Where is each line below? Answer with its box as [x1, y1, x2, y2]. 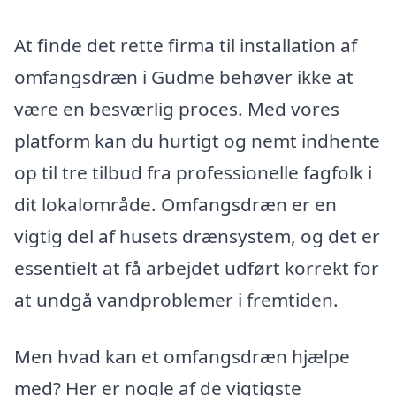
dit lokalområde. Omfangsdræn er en [14, 191, 337, 217]
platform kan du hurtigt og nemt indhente [14, 127, 380, 153]
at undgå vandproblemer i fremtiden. [14, 286, 339, 312]
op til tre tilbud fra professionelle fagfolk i [14, 159, 372, 185]
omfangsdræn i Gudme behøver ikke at [14, 64, 354, 89]
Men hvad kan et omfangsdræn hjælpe [14, 343, 350, 369]
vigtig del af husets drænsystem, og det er [14, 223, 380, 248]
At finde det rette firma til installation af [14, 32, 357, 57]
